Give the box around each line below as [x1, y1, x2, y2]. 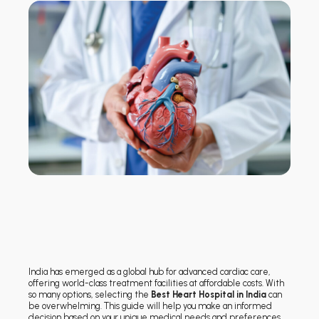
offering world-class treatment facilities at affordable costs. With [28, 277, 284, 288]
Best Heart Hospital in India [151, 288, 266, 300]
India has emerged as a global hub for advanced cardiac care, [28, 266, 271, 277]
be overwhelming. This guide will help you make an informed [28, 300, 272, 311]
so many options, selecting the [28, 288, 151, 300]
